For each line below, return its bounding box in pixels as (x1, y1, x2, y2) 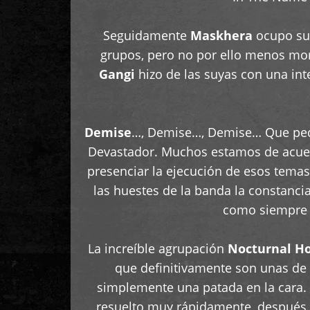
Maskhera (190, 27, 253, 44)
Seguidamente (103, 27, 190, 44)
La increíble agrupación (87, 240, 228, 257)
